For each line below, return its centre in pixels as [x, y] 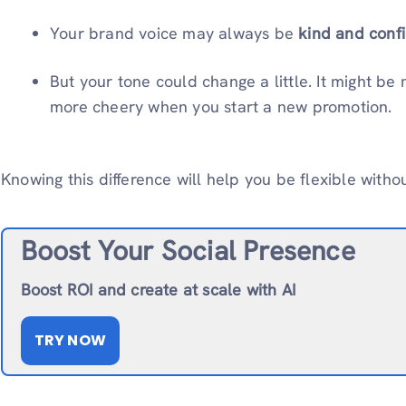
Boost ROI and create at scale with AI [158, 290]
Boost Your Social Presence [188, 251]
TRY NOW [70, 341]
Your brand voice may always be [174, 33]
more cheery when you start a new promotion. [221, 106]
